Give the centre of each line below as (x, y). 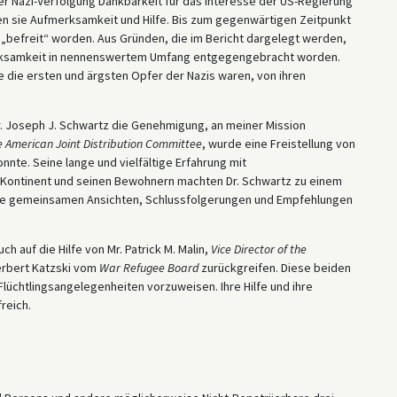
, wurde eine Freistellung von (278, 143)
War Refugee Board (148, 267)
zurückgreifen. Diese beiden (274, 267)
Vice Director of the (258, 249)
